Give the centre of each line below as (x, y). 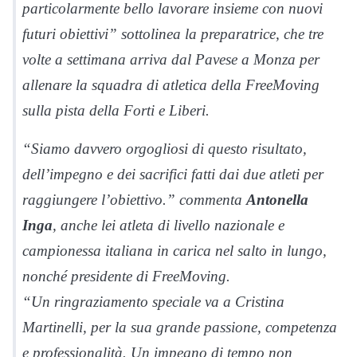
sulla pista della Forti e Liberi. (116, 110)
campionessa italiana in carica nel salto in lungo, (175, 250)
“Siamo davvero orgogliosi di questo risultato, (165, 148)
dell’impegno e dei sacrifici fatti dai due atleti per (173, 174)
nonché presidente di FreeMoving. (126, 276)
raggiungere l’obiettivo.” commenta (134, 199)
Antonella (277, 199)
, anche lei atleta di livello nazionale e (169, 225)
